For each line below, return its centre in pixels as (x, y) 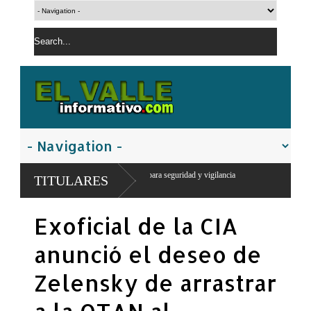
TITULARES (71, 180)
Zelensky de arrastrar (155, 283)
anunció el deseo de (148, 254)
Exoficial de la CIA (136, 226)
